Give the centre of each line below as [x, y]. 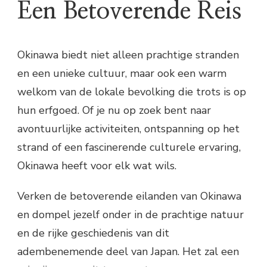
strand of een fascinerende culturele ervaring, [129, 148]
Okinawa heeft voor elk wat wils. [97, 166]
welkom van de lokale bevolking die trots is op [132, 92]
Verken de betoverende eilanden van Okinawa [129, 196]
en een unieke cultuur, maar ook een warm [122, 74]
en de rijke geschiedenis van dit [93, 233]
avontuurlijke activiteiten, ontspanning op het [128, 129]
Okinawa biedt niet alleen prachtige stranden [128, 55]
